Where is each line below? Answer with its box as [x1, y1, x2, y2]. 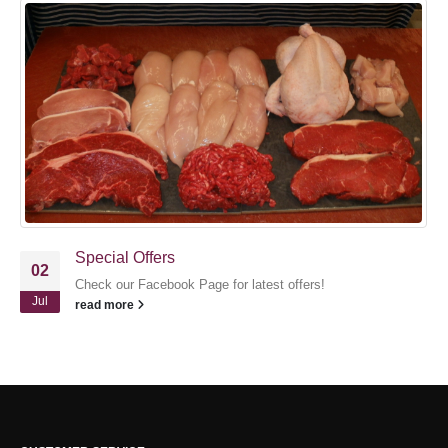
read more [75, 297, 137, 311]
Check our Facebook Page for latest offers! [75, 276, 325, 292]
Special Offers [75, 248, 175, 266]
